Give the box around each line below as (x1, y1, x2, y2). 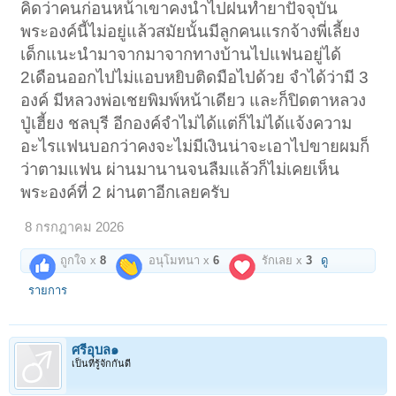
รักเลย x (258, 253, 307, 267)
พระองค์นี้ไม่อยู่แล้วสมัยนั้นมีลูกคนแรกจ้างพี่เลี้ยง (20, 21, 361, 41)
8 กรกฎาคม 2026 (25, 219, 125, 234)
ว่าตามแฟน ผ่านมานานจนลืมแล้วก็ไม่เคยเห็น (20, 159, 340, 179)
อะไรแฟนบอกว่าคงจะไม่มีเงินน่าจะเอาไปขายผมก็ (20, 136, 370, 156)
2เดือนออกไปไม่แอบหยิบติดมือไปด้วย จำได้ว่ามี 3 (20, 67, 369, 87)
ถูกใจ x (57, 253, 101, 267)
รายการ (28, 283, 68, 297)
